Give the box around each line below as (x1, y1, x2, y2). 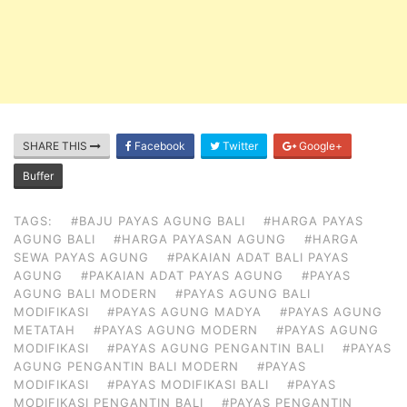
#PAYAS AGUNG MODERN (94, 323, 258, 338)
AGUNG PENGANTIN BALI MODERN (14, 359, 239, 374)
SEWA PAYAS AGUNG (14, 250, 149, 265)
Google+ (296, 139, 342, 154)
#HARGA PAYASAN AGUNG (114, 232, 286, 247)
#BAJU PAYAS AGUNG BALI (71, 213, 245, 229)
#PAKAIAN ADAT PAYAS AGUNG (81, 268, 283, 283)
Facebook (132, 139, 185, 154)
